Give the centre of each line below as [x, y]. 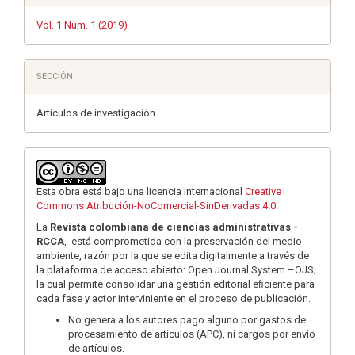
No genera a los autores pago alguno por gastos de [187, 320]
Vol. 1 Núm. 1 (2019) [82, 25]
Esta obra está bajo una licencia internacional [141, 191]
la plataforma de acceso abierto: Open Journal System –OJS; [176, 270]
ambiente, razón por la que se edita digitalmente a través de [173, 256]
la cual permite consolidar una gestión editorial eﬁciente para [176, 284]
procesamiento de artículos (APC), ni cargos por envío [192, 334]
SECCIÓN [55, 76]
